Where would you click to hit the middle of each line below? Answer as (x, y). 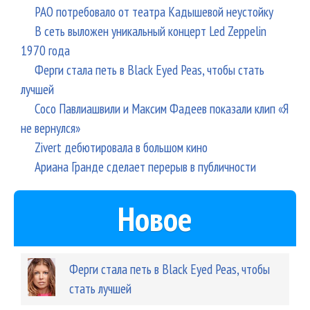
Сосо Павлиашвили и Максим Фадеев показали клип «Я (162, 109)
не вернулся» (51, 128)
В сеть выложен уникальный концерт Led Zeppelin (151, 31)
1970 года (45, 51)
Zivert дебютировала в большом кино (121, 147)
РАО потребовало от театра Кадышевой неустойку (154, 12)
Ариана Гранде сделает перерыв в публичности (145, 167)
